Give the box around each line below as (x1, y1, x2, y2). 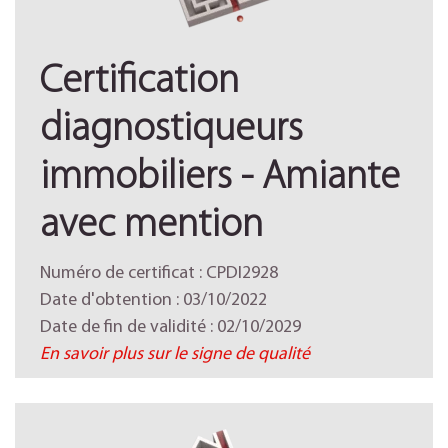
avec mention (40, 206, 263, 246)
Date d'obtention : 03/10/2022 (40, 291, 267, 310)
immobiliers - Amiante (40, 158, 400, 198)
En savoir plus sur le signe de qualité (40, 345, 310, 364)
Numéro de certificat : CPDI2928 (40, 264, 278, 283)
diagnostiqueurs (40, 110, 303, 150)
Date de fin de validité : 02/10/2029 (40, 318, 301, 337)
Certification (40, 62, 239, 102)
